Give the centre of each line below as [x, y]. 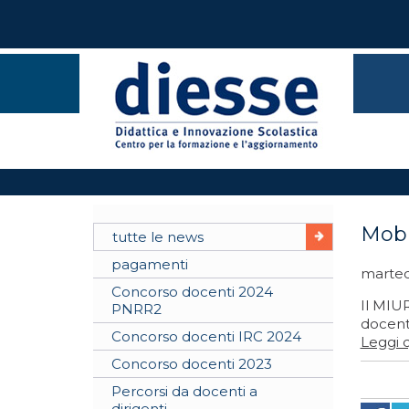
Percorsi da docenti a [184, 391]
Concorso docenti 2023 [192, 364]
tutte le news [158, 237]
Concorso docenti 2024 [192, 292]
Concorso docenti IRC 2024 [206, 336]
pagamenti [150, 264]
